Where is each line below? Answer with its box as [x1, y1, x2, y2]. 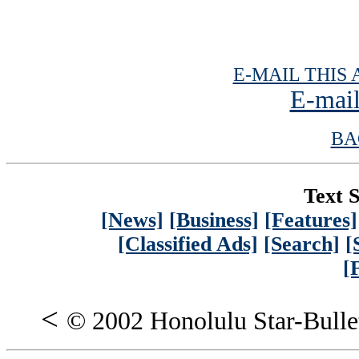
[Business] [169, 208, 259, 232]
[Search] [264, 232, 340, 256]
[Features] [264, 208, 357, 232]
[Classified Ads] [118, 232, 258, 256]
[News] [101, 208, 163, 232]
